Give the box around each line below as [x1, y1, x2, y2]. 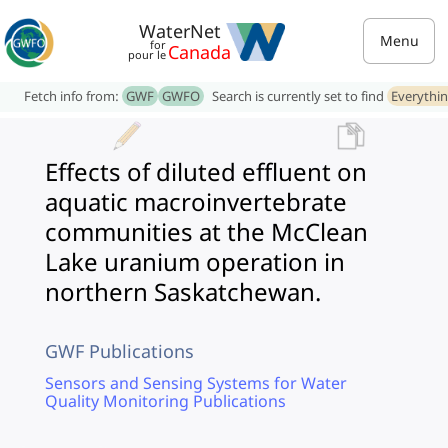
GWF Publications [45, 339, 194, 363]
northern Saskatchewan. [45, 275, 321, 308]
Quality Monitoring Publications [45, 390, 286, 412]
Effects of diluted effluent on [45, 155, 367, 188]
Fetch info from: [24, 87, 122, 105]
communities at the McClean [45, 215, 368, 248]
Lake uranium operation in [45, 245, 345, 278]
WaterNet [139, 19, 221, 43]
